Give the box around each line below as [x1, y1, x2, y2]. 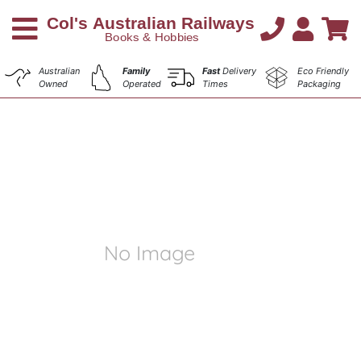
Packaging [297, 78, 341, 89]
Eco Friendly [297, 65, 349, 77]
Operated [122, 78, 161, 89]
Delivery [220, 65, 257, 77]
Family [122, 65, 150, 77]
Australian [39, 65, 80, 77]
